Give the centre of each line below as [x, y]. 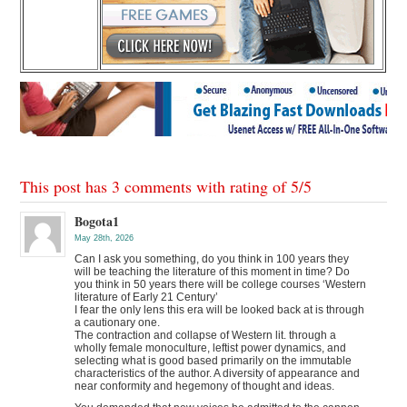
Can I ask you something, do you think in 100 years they [212, 258]
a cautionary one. [118, 322]
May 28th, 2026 [104, 238]
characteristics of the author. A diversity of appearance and [218, 373]
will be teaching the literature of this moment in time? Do [213, 271]
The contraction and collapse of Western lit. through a [206, 335]
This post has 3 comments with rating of [156, 186]
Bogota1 [97, 221]
